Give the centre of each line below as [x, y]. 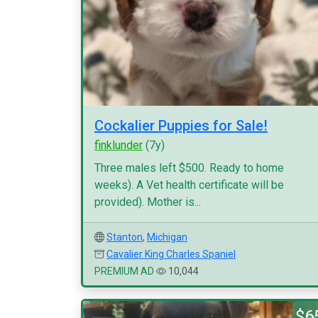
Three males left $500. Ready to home [189, 168]
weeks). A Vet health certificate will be [189, 185]
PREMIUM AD [124, 271]
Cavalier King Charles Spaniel [171, 254]
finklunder [119, 145]
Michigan [167, 237]
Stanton [125, 237]
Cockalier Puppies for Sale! [181, 126]
